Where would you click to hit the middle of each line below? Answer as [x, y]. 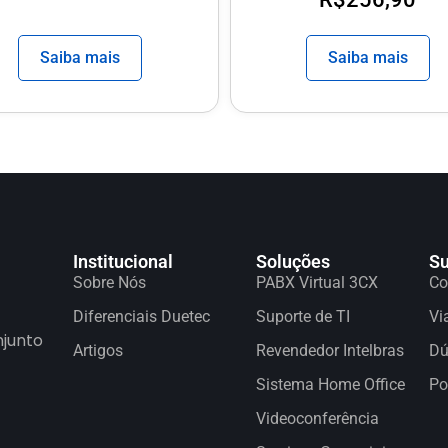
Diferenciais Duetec [141, 317]
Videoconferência [317, 419]
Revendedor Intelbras [329, 351]
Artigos [98, 351]
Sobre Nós [109, 283]
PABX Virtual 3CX [316, 283]
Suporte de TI [302, 317]
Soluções [292, 262]
